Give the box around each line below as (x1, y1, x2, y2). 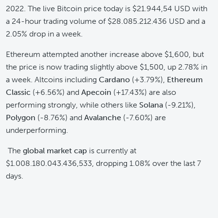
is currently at (87, 146, 136, 155)
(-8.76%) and (36, 113, 84, 122)
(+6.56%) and (31, 88, 81, 97)
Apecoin (81, 88, 111, 97)
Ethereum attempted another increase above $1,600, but (6, 50, 204, 59)
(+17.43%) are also (111, 88, 176, 97)
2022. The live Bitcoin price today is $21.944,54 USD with (6, 4, 207, 13)
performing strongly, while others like (6, 100, 139, 109)
